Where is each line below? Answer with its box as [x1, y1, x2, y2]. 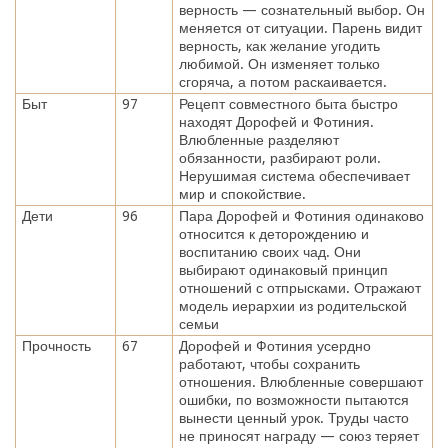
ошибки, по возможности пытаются [178, 391, 409, 408]
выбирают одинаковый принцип [178, 261, 388, 278]
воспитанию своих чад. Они [178, 243, 361, 260]
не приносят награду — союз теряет [178, 427, 419, 444]
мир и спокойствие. [178, 185, 306, 202]
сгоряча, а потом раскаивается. [178, 73, 387, 90]
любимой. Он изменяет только [178, 55, 380, 72]
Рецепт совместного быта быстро [178, 95, 398, 112]
